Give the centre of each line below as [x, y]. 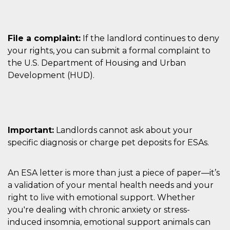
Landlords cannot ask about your [123, 130]
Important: [31, 130]
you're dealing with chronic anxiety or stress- [99, 209]
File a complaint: [44, 38]
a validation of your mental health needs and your [111, 185]
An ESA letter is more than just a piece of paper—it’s [114, 172]
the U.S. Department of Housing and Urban [97, 63]
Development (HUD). [51, 75]
